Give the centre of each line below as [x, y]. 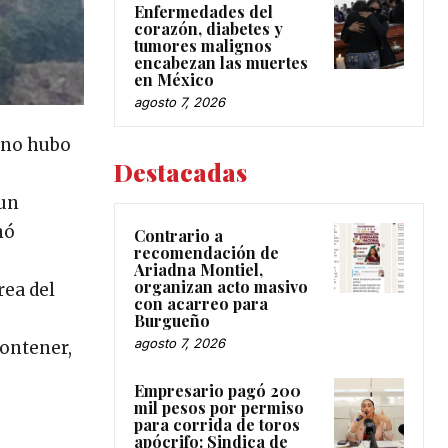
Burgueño [172, 321]
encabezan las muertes [221, 63]
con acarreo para [201, 304]
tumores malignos [203, 46]
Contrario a [178, 236]
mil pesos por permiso [219, 408]
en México [174, 80]
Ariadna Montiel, [198, 270]
